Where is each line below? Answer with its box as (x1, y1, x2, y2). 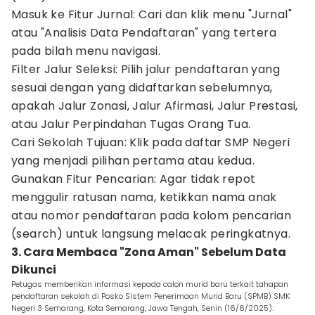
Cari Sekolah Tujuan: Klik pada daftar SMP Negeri (11, 134, 290, 150)
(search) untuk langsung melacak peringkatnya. (11, 226, 290, 242)
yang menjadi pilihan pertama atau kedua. (11, 153, 255, 169)
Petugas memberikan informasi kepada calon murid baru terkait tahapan (11, 278, 288, 290)
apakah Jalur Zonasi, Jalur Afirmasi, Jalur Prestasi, (11, 98, 298, 114)
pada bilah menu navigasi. (11, 43, 160, 59)
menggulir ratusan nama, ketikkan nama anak (11, 189, 277, 205)
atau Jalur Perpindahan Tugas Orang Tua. (11, 116, 251, 132)
